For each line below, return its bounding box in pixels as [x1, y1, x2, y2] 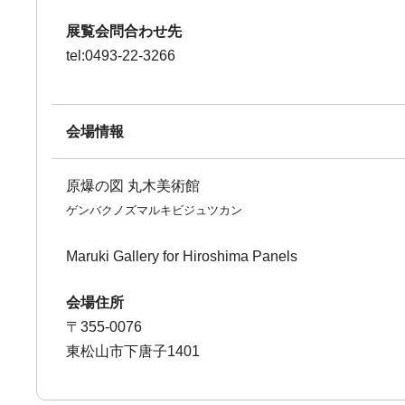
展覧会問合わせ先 [66, 24, 183, 39]
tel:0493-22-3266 [66, 48, 176, 63]
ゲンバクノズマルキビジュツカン [66, 203, 243, 217]
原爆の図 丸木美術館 [66, 178, 201, 193]
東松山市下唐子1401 [66, 344, 201, 359]
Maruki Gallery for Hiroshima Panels [66, 249, 298, 264]
